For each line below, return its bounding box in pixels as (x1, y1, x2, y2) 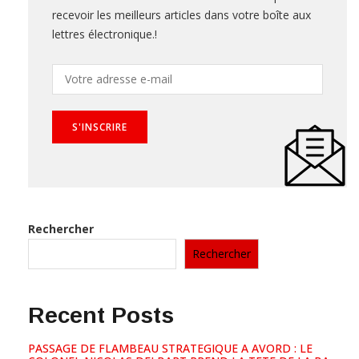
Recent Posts (28, 303, 174, 329)
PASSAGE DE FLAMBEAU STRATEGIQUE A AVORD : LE (28, 341, 313, 357)
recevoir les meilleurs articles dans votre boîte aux (52, 7, 311, 23)
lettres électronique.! (52, 26, 157, 42)
